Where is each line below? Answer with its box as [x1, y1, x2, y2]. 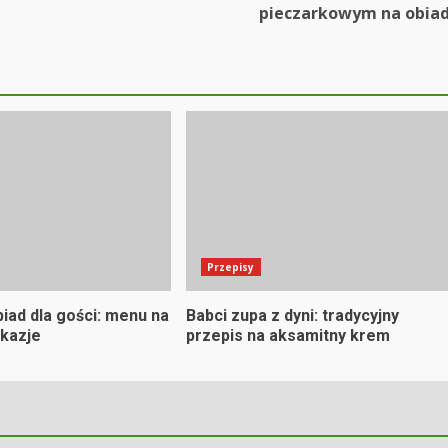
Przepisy [206, 259, 255, 274]
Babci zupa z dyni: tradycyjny [185, 305, 399, 325]
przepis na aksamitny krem [185, 325, 390, 345]
